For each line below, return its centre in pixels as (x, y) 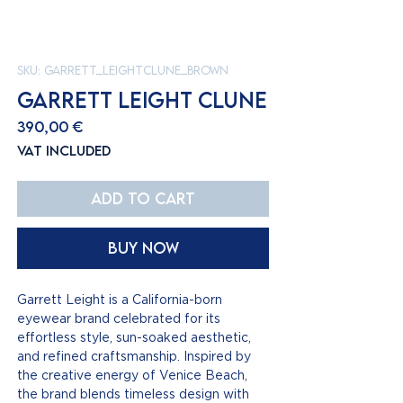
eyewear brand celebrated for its (119, 318)
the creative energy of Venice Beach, (132, 375)
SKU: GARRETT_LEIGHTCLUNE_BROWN (123, 70)
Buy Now (143, 248)
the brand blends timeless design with (133, 394)
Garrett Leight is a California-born (120, 300)
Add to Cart (143, 198)
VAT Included (64, 150)
